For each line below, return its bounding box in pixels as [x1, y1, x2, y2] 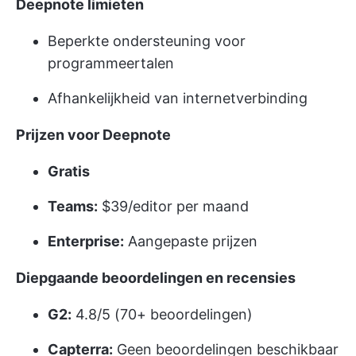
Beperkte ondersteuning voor [48, 33, 246, 50]
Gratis [48, 163, 90, 180]
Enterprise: [48, 233, 124, 250]
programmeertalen [48, 55, 174, 72]
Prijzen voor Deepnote [16, 126, 171, 144]
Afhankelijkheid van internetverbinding [48, 90, 308, 107]
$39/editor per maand [98, 198, 249, 215]
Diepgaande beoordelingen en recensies [16, 269, 296, 287]
